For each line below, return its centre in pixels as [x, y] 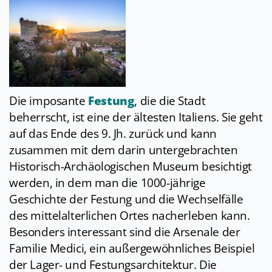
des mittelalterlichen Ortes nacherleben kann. [130, 216]
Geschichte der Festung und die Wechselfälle [126, 199]
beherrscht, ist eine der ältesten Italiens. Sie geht [136, 117]
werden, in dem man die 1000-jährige [107, 183]
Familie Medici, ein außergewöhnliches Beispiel [132, 249]
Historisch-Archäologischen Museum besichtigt [131, 167]
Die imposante [49, 101]
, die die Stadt [170, 101]
